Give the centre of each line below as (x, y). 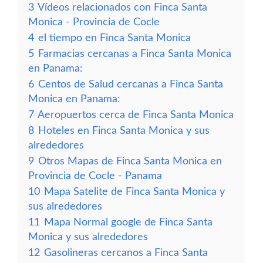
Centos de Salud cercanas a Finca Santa (131, 84)
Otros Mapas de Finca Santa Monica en (130, 161)
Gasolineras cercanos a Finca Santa (126, 253)
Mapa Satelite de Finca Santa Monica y (134, 192)
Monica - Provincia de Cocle (94, 22)
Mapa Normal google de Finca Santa (128, 222)
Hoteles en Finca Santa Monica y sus (124, 131)
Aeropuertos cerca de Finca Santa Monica (136, 115)
